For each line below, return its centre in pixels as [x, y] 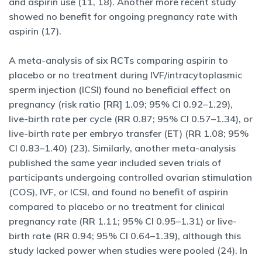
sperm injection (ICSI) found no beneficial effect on [120, 89]
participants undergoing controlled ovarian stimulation [130, 177]
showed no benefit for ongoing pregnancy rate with [123, 16]
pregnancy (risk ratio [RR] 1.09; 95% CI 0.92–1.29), [121, 104]
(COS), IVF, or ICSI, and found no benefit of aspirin [118, 192]
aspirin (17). [35, 31]
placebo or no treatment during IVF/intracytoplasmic [125, 75]
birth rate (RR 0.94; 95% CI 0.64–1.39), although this [125, 236]
